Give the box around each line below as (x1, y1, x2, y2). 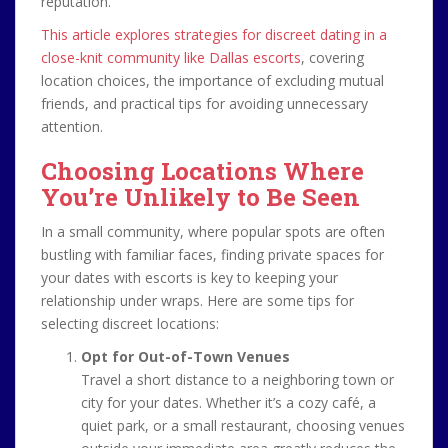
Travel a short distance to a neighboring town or (81, 370, 394, 389)
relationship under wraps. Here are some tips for (41, 291, 354, 310)
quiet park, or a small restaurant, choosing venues (81, 416, 405, 435)
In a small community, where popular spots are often (41, 222, 385, 241)
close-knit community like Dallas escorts (41, 48, 301, 67)
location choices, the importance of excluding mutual (41, 71, 384, 90)
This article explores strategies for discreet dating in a (41, 25, 387, 44)
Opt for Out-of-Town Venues (81, 347, 290, 366)
